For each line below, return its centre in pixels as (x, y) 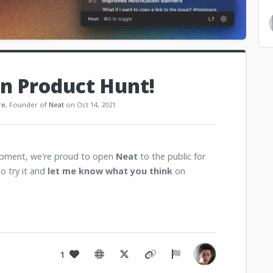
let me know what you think (110, 171)
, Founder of (27, 105)
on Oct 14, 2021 (90, 105)
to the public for (172, 157)
